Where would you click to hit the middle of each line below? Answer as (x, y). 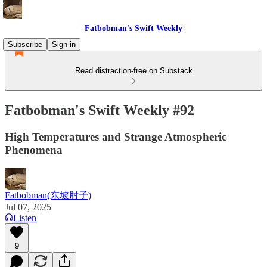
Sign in (64, 44)
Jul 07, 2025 (28, 207)
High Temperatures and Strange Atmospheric (116, 136)
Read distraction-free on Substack (133, 71)
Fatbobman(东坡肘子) (48, 195)
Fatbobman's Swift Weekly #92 (100, 110)
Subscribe (25, 44)
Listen (25, 218)
